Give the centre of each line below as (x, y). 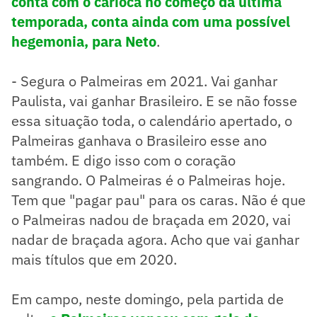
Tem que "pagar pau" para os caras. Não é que (158, 200)
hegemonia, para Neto (84, 41)
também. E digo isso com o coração (123, 160)
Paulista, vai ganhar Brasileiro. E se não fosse (154, 100)
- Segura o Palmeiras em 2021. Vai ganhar (144, 81)
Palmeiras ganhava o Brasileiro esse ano (139, 140)
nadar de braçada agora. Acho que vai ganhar (155, 239)
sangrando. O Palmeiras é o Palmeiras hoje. (148, 180)
